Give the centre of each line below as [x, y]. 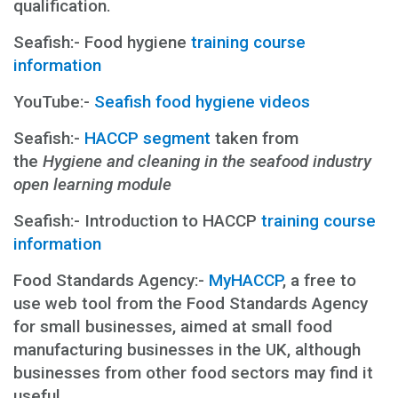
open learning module [92, 184]
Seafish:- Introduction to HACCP [137, 220]
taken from [255, 138]
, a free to [319, 280]
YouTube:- [54, 101]
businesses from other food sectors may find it [193, 372]
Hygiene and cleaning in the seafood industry [207, 161]
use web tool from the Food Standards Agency [191, 303]
